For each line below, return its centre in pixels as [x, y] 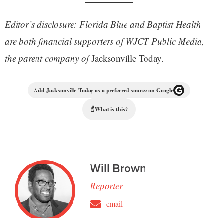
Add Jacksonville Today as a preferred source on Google [103, 91]
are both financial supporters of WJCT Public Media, [105, 41]
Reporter [106, 186]
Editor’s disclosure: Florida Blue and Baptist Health [103, 24]
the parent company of [48, 58]
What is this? [111, 109]
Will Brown [118, 169]
